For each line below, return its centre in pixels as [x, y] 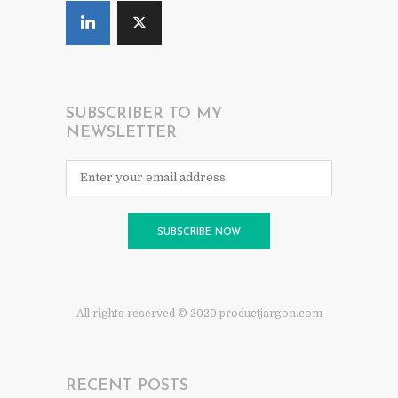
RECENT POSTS [127, 386]
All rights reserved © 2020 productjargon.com [199, 313]
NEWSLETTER [121, 132]
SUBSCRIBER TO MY [144, 114]
